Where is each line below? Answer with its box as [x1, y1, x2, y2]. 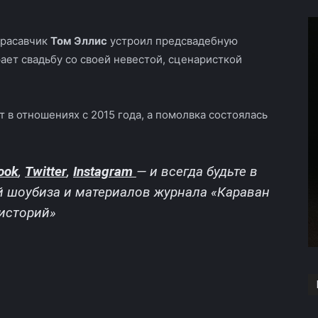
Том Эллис [50, 33, 107, 48]
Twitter [25, 163, 67, 180]
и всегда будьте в [150, 163, 258, 180]
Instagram [73, 163, 133, 180]
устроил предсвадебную [107, 33, 238, 48]
